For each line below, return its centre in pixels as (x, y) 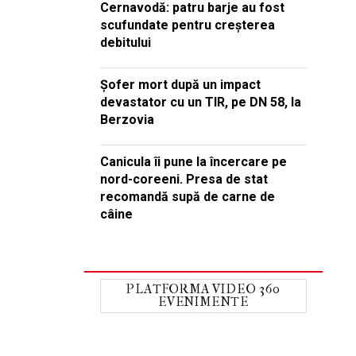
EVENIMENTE (203, 302)
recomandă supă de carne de (188, 197)
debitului (126, 43)
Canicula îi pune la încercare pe (193, 162)
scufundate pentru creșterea (188, 25)
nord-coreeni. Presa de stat (184, 179)
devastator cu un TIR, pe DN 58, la (201, 102)
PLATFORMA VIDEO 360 (203, 289)
